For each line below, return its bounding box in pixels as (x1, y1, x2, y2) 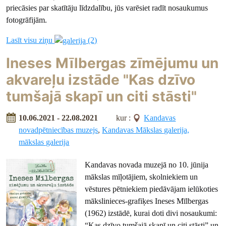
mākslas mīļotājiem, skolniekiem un (85, 172, 198, 181)
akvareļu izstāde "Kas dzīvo (6, 71, 196, 89)
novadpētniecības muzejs (19, 125, 98, 134)
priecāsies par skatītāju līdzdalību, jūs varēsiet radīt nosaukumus (6, 3, 208, 12)
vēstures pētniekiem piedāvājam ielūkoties (85, 184, 218, 193)
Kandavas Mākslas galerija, (102, 125, 190, 134)
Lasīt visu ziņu (6, 35, 55, 44)
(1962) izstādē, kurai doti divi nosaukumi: (85, 208, 217, 217)
